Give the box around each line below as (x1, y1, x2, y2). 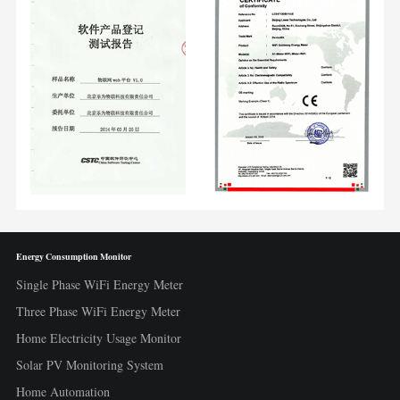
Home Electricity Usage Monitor (15, 329, 181, 346)
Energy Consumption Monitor (15, 249, 131, 262)
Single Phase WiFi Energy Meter (15, 275, 183, 293)
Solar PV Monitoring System (15, 355, 163, 373)
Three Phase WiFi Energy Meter (15, 302, 180, 320)
